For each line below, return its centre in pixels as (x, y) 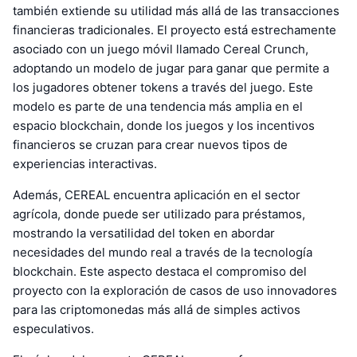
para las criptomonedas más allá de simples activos (157, 310)
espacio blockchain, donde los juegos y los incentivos (164, 126)
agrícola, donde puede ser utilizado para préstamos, (159, 214)
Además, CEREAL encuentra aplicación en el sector (157, 195)
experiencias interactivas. (85, 164)
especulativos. (53, 329)
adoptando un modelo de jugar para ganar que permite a (171, 69)
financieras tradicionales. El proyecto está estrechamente (175, 30)
